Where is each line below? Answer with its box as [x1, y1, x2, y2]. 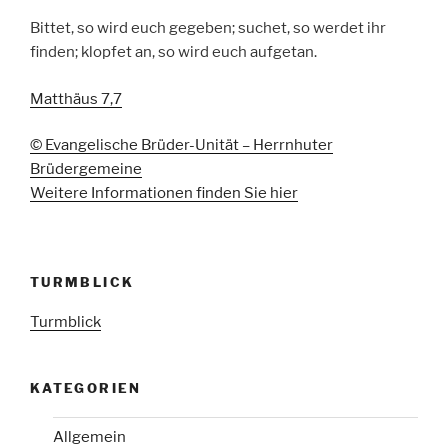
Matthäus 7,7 [30, 89, 122, 108]
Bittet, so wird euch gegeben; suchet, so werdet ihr [30, 19, 386, 38]
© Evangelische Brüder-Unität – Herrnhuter [30, 136, 333, 155]
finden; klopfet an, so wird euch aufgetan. [30, 43, 317, 62]
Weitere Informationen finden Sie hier [30, 184, 298, 203]
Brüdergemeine [30, 160, 142, 179]
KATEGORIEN [30, 380, 142, 397]
